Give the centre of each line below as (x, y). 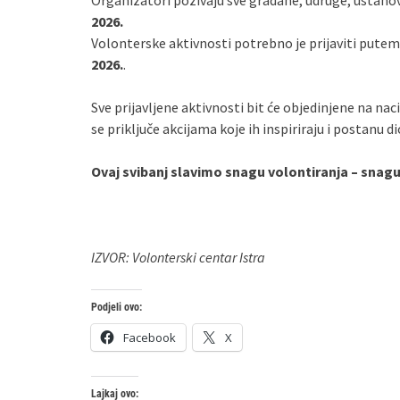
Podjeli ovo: (117, 307)
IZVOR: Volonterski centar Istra (178, 257)
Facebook (150, 337)
